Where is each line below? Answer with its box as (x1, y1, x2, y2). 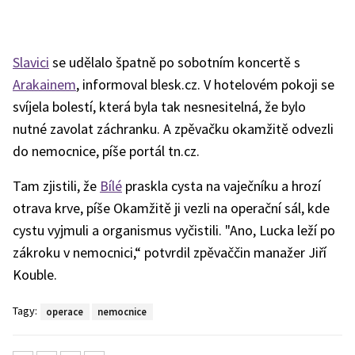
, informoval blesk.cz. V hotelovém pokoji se (76, 75, 334, 94)
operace (46, 304, 84, 318)
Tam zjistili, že (13, 177, 100, 195)
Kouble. (13, 265, 57, 284)
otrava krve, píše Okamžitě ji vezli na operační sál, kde (13, 199, 330, 217)
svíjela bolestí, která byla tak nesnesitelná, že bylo (13, 97, 306, 116)
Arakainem (13, 75, 76, 94)
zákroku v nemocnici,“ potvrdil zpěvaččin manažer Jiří (13, 243, 326, 261)
